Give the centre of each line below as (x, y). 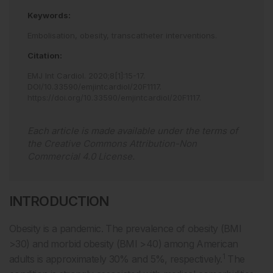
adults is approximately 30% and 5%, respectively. (116, 259)
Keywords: (49, 16)
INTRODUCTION (59, 201)
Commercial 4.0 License (80, 157)
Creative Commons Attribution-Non (120, 144)
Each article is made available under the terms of (133, 131)
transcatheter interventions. (164, 36)
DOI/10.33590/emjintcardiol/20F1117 (94, 87)
